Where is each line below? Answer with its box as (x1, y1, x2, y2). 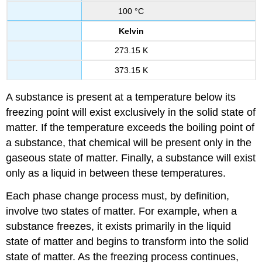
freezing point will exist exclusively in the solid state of (6, 106, 256, 119)
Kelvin (118, 26, 144, 36)
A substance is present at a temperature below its (6, 91, 236, 104)
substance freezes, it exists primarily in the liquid (6, 220, 232, 232)
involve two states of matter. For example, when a (6, 205, 237, 217)
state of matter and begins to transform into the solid (6, 235, 249, 247)
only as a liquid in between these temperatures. (6, 167, 226, 180)
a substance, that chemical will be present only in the (6, 137, 252, 149)
